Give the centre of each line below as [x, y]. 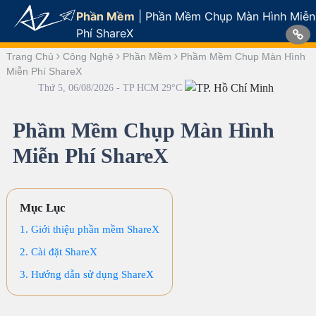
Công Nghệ [89, 56]
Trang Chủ [31, 56]
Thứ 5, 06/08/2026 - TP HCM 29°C [111, 88]
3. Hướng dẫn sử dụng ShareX [86, 275]
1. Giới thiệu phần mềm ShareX [89, 230]
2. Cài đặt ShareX [58, 252]
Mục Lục [42, 208]
